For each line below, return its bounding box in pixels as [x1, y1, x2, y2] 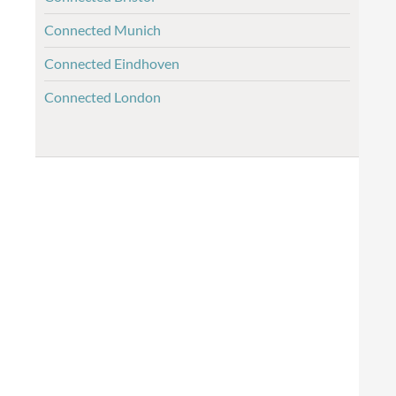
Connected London [44, 88, 161, 105]
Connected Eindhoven [44, 55, 179, 72]
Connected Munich [44, 21, 161, 38]
